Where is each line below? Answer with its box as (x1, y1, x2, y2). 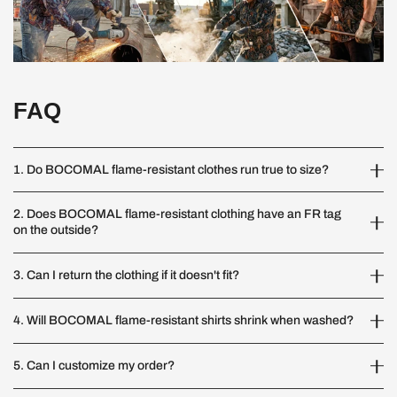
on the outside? (13, 222, 98, 237)
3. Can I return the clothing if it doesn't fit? (13, 268, 239, 282)
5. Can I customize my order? (13, 358, 175, 372)
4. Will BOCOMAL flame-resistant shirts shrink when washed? (13, 313, 354, 327)
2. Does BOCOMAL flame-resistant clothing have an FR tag (13, 206, 341, 221)
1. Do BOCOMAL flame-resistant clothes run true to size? (13, 162, 329, 176)
